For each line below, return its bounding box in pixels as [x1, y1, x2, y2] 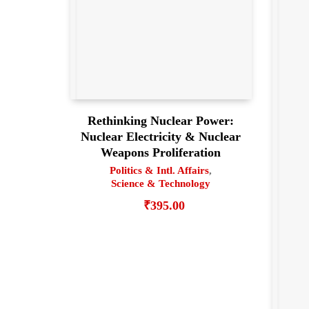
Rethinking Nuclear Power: [88, 113, 235, 128]
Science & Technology [111, 177, 211, 189]
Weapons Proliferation [101, 145, 221, 159]
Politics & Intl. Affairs [110, 164, 210, 176]
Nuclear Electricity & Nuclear [81, 129, 241, 143]
